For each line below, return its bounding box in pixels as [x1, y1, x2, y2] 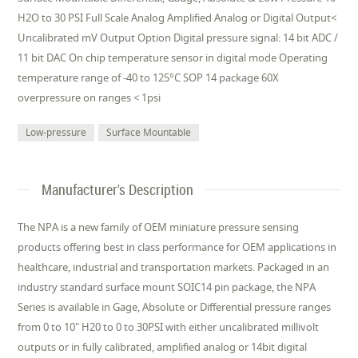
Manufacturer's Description [42, 180, 194, 199]
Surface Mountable [106, 125, 192, 139]
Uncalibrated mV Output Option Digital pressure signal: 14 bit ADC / [18, 30, 339, 45]
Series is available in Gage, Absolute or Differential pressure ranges [18, 300, 332, 314]
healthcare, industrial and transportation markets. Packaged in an [18, 260, 330, 274]
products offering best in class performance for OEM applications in [18, 240, 337, 254]
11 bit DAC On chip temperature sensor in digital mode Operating [18, 50, 328, 65]
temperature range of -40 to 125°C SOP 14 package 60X [18, 70, 280, 85]
